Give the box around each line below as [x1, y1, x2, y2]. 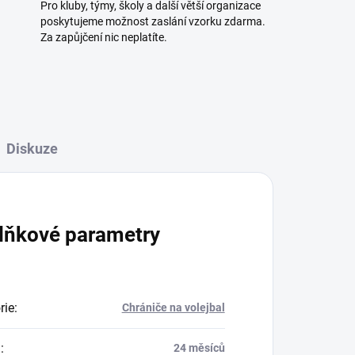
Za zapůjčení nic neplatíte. [40, 31, 167, 44]
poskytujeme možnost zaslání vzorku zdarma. [40, 15, 265, 29]
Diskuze [6, 140, 59, 158]
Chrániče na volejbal [121, 301, 225, 315]
